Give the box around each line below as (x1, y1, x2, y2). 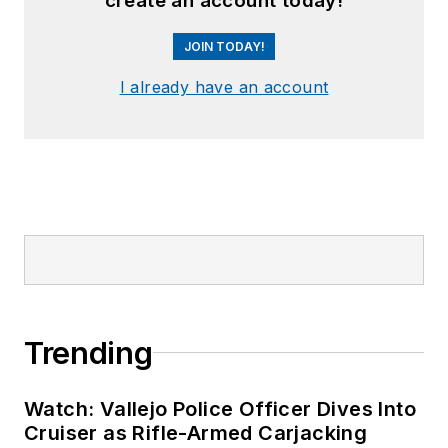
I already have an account (119, 76, 329, 97)
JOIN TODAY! (183, 38, 265, 54)
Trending (24, 334, 153, 371)
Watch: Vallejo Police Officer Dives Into (24, 396, 416, 421)
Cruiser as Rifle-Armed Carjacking (24, 420, 369, 445)
